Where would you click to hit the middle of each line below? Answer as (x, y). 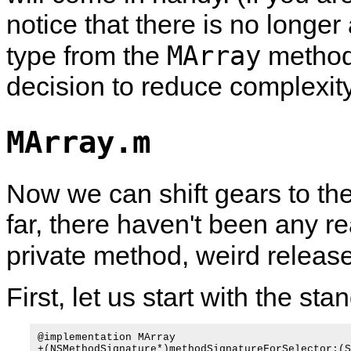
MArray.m (78, 142)
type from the (87, 56)
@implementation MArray (107, 337)
